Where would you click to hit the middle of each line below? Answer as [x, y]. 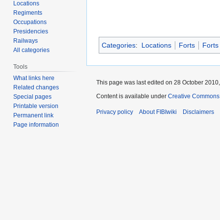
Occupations [30, 22]
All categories [32, 50]
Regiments [28, 13]
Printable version [36, 106]
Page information [36, 125]
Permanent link [34, 116]
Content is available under [132, 96]
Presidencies [31, 31]
